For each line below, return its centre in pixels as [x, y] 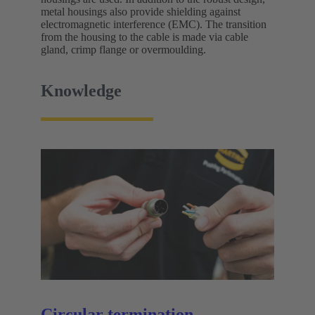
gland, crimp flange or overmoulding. [123, 49]
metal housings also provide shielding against [141, 11]
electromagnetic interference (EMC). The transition [154, 24]
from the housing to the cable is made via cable [144, 37]
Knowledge [81, 90]
